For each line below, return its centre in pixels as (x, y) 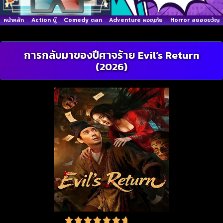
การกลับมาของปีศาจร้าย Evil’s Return (111, 55)
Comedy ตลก (83, 20)
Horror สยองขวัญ (195, 20)
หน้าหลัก (14, 20)
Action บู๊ (44, 20)
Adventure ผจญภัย (136, 20)
